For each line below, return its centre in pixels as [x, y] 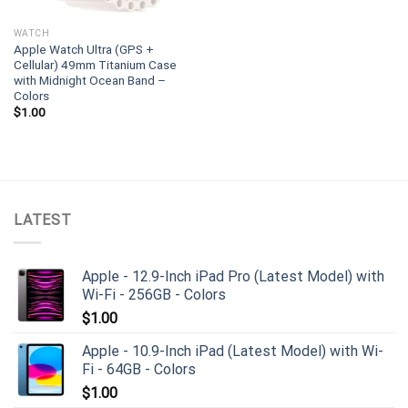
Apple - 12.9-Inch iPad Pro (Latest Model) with [233, 277]
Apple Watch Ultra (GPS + [83, 49]
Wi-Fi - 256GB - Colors [154, 295]
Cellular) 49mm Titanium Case [95, 64]
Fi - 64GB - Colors [139, 370]
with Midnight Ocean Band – [89, 80]
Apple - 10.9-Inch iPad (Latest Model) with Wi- [233, 352]
